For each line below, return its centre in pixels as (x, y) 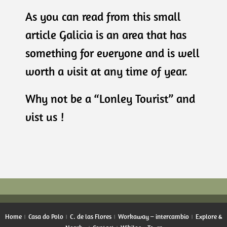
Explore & (209, 216)
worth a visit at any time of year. (106, 71)
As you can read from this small (103, 16)
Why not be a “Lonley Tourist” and (110, 98)
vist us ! (45, 117)
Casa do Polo (46, 216)
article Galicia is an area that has (106, 34)
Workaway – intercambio (154, 216)
